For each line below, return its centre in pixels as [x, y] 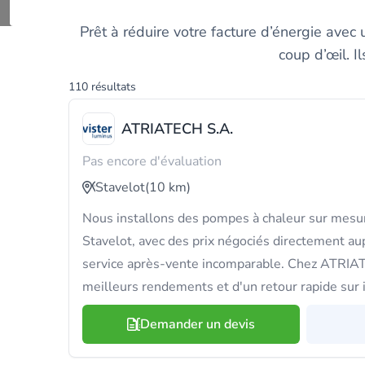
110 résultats [102, 87]
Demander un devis [198, 324]
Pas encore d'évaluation [152, 161]
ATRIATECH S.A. [177, 129]
